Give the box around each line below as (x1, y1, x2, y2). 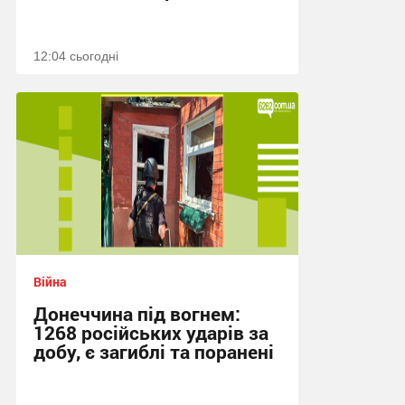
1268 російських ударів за (33, 320, 268, 345)
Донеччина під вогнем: (33, 301, 240, 326)
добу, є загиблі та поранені (33, 339, 274, 364)
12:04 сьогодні (33, 47, 118, 64)
